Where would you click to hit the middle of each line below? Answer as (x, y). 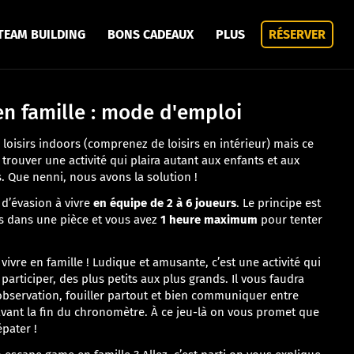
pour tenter (290, 220)
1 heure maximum (209, 220)
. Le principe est (279, 203)
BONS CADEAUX (151, 34)
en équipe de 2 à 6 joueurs (165, 203)
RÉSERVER (297, 34)
